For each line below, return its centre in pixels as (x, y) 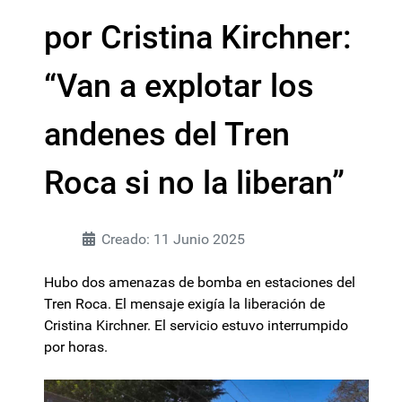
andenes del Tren (167, 135)
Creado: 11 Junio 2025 (173, 239)
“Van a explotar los (179, 86)
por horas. (76, 347)
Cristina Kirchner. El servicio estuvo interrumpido (196, 325)
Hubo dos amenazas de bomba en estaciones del (200, 282)
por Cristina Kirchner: (198, 38)
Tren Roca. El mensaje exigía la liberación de (184, 304)
